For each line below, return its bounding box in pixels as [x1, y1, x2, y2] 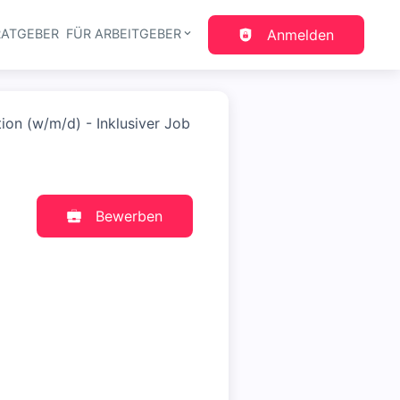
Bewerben [96, 207, 162, 225]
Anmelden [267, 26, 334, 44]
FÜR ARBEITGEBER [65, 26, 181, 41]
